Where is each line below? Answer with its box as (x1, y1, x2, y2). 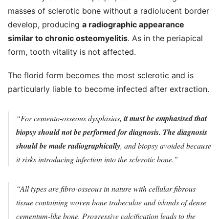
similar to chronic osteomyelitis (8, 33, 128, 43)
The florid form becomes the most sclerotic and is (8, 70, 194, 80)
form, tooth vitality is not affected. (8, 47, 136, 57)
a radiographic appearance (82, 20, 184, 29)
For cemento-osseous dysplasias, (21, 113, 124, 123)
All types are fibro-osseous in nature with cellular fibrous (20, 183, 196, 194)
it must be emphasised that (124, 113, 207, 124)
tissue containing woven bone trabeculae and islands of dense (16, 197, 206, 207)
